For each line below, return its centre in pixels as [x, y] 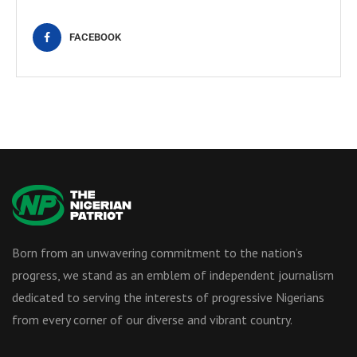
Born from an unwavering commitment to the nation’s [157, 252]
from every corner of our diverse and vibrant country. [152, 319]
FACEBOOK [95, 37]
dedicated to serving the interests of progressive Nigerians [168, 297]
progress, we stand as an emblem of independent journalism [173, 275]
